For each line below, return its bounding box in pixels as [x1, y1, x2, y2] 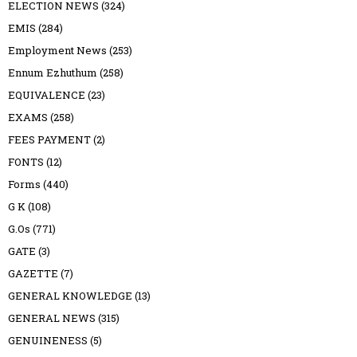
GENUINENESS [8, 332, 88, 347]
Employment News [8, 42, 107, 57]
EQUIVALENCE [8, 87, 85, 102]
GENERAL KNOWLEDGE [8, 288, 132, 303]
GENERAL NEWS [8, 310, 96, 325]
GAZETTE [8, 265, 58, 280]
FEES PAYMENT [8, 131, 91, 147]
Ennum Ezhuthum [8, 65, 97, 80]
